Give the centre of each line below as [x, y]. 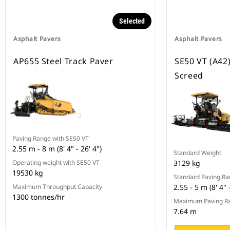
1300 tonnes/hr [39, 197]
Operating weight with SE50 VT [56, 163]
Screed [189, 76]
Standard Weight [197, 153]
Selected [132, 21]
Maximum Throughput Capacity [57, 187]
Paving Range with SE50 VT [51, 139]
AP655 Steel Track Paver [63, 61]
